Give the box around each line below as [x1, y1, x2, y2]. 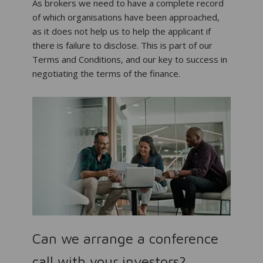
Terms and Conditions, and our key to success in [32, 53, 227, 65]
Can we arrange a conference [32, 230, 218, 247]
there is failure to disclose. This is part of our [32, 39, 213, 51]
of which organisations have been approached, [32, 11, 220, 23]
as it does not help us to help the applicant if [32, 25, 211, 37]
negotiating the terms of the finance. [32, 67, 180, 79]
